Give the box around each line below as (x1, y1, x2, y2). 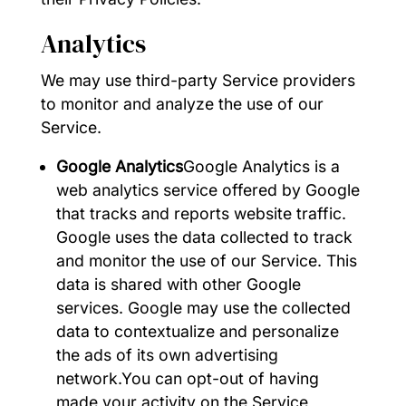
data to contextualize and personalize (56, 322, 340, 342)
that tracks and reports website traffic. (56, 204, 347, 224)
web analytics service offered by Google (56, 180, 361, 200)
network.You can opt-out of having (56, 369, 320, 389)
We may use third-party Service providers (40, 70, 355, 90)
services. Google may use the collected (56, 298, 352, 318)
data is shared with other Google (56, 275, 302, 295)
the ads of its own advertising (56, 345, 279, 365)
